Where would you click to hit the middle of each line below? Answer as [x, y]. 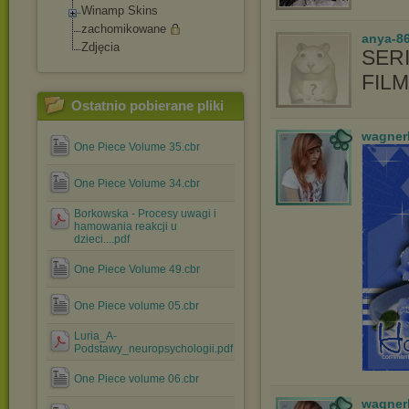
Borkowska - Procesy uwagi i [145, 214]
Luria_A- [95, 336]
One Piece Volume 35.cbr [137, 147]
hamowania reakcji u [126, 226]
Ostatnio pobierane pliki [147, 105]
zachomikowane [124, 29]
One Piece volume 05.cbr [136, 306]
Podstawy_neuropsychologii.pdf [153, 349]
